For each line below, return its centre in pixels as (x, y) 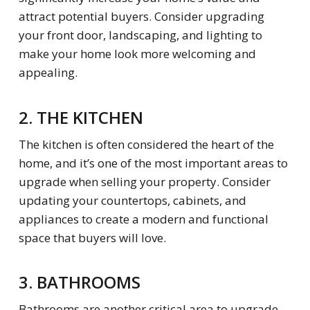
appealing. (48, 73)
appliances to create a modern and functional (143, 219)
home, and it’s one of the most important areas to (153, 163)
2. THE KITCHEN (81, 117)
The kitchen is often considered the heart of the (146, 144)
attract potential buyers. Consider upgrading (141, 17)
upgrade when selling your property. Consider (144, 181)
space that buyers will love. (92, 237)
